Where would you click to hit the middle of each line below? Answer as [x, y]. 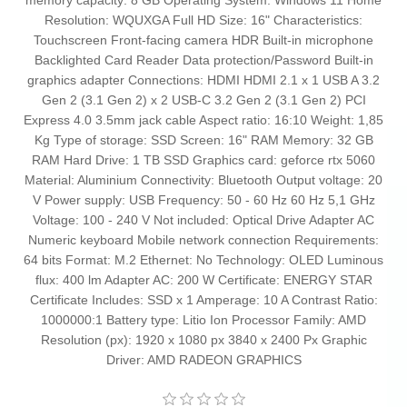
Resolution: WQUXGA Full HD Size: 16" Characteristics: [203, 20]
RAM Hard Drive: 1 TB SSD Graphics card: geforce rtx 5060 [203, 160]
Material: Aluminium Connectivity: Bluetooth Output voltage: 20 [203, 180]
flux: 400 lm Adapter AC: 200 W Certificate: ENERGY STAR [203, 280]
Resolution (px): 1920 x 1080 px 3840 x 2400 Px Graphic [203, 340]
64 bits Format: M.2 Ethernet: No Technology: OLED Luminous [203, 260]
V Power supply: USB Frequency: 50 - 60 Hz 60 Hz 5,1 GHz [203, 200]
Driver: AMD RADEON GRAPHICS [203, 360]
